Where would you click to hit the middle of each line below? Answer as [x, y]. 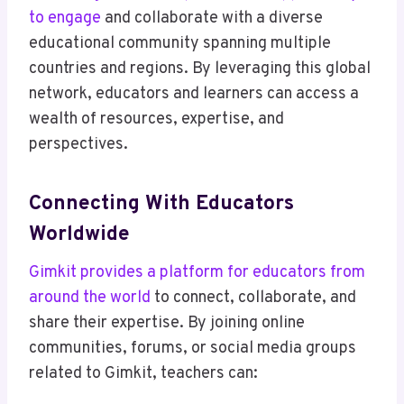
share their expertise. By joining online [167, 324]
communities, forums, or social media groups [193, 349]
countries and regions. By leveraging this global [200, 69]
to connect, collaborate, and [253, 298]
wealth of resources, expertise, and [156, 120]
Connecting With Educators [161, 204]
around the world [90, 298]
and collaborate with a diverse [212, 19]
